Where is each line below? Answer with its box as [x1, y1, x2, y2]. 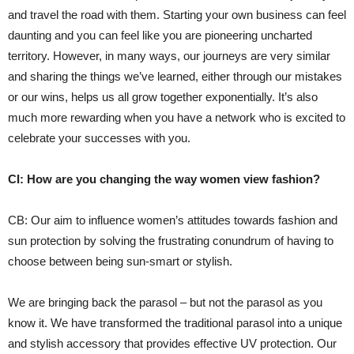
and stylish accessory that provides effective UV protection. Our [8, 337, 337, 351]
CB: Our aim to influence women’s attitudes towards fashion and [8, 213, 337, 228]
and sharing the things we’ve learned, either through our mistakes [8, 70, 342, 84]
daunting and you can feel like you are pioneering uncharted [8, 28, 312, 43]
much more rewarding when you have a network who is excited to [8, 111, 345, 125]
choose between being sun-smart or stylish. [8, 254, 235, 269]
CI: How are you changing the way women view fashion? [8, 172, 323, 186]
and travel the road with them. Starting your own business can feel [8, 8, 346, 22]
